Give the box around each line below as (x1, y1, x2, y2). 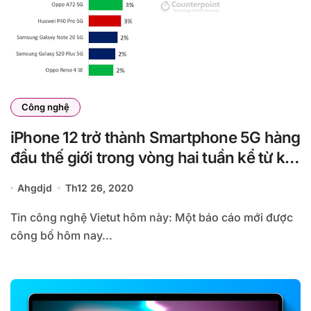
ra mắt (10, 168, 56, 187)
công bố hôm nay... (10, 228, 112, 243)
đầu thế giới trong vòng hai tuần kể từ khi (10, 148, 298, 167)
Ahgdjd (17, 182, 53, 194)
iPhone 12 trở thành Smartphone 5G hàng (10, 128, 301, 147)
